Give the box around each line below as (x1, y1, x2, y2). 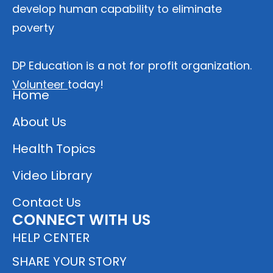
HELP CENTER (12, 229, 90, 246)
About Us (12, 113, 66, 130)
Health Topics (12, 140, 96, 157)
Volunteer (12, 76, 68, 92)
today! (68, 76, 104, 92)
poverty (12, 19, 54, 35)
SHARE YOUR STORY (12, 252, 127, 270)
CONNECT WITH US (12, 209, 151, 230)
